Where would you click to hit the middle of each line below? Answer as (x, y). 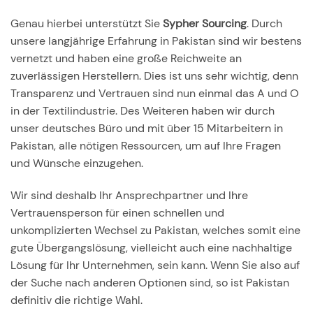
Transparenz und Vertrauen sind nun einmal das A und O (155, 94)
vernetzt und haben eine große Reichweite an (126, 59)
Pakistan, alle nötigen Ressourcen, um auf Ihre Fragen (146, 146)
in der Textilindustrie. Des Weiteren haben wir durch (143, 111)
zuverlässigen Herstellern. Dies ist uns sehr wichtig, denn (154, 76)
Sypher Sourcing (203, 24)
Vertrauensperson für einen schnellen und (117, 213)
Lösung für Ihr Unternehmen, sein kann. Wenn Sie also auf (155, 265)
